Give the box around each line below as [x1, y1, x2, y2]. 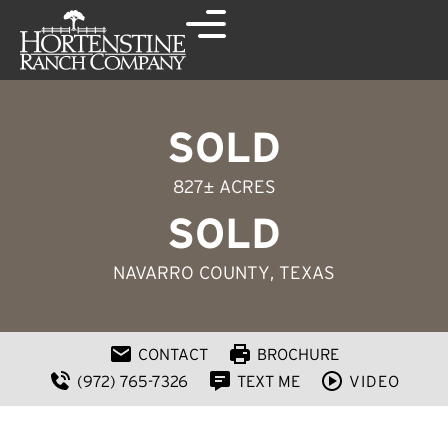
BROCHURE [257, 345, 339, 363]
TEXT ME [237, 372, 300, 390]
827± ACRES [172, 177, 276, 197]
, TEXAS [270, 263, 335, 283]
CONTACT [138, 345, 208, 363]
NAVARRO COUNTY [113, 263, 270, 283]
